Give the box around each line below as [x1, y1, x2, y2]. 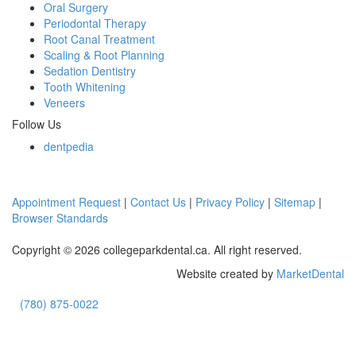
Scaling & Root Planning [44, 47, 164, 64]
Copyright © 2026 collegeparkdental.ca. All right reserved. [12, 242, 302, 258]
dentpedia [44, 138, 94, 155]
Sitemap [274, 194, 319, 211]
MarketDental [277, 265, 344, 282]
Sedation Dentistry [44, 63, 136, 79]
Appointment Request [12, 194, 121, 211]
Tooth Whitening [44, 79, 126, 95]
